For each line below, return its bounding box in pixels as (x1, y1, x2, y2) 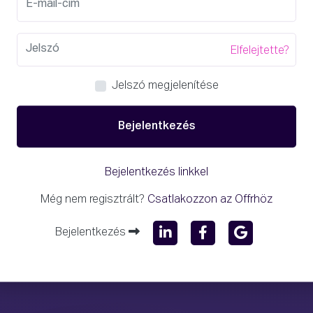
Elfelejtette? (231, 45, 289, 57)
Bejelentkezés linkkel (105, 166, 208, 178)
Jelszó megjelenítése (111, 80, 219, 92)
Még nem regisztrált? (41, 194, 145, 205)
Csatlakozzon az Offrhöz (147, 194, 272, 205)
